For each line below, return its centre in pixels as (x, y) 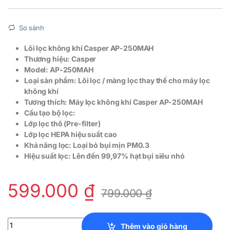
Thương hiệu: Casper (60, 59)
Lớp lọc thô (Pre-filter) (62, 124)
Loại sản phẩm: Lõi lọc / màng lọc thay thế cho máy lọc (117, 81)
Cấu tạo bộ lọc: (50, 113)
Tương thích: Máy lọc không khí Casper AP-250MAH (113, 102)
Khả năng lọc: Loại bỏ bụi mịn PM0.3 (87, 145)
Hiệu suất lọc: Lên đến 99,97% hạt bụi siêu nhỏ (104, 156)
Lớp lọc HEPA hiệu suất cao (71, 135)
